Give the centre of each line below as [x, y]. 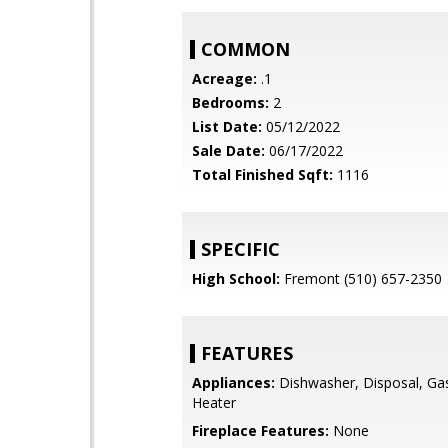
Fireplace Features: [260, 430]
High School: [236, 278]
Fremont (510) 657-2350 [361, 278]
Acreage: [224, 78]
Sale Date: [228, 150]
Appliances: [233, 382]
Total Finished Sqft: [262, 174]
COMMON [245, 49]
